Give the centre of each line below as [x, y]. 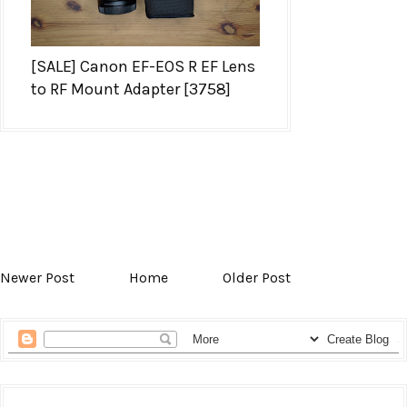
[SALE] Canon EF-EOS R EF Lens [143, 66]
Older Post [257, 277]
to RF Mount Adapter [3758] [131, 89]
